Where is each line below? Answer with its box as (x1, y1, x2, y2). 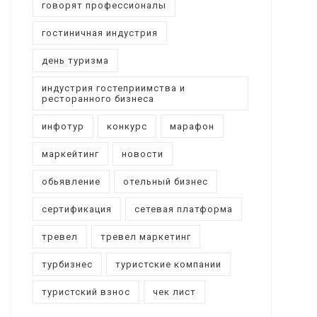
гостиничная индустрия (41, 27, 158, 38)
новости (121, 148, 163, 159)
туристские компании (115, 258, 221, 270)
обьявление (41, 175, 100, 187)
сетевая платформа (134, 203, 233, 214)
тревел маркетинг (100, 231, 191, 242)
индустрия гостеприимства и (41, 82, 185, 93)
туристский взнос (41, 286, 130, 297)
